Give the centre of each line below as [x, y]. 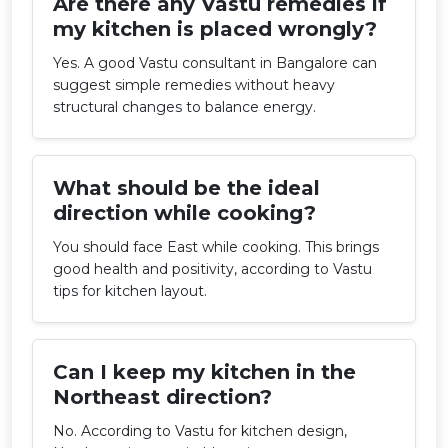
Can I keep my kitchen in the [204, 371]
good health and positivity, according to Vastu [212, 268]
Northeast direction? [162, 396]
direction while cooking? [184, 212]
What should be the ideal [186, 187]
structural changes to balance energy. [184, 106]
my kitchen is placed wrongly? [215, 28]
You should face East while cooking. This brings [216, 246]
